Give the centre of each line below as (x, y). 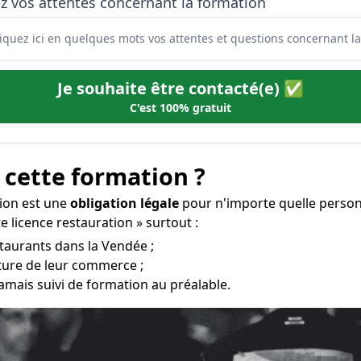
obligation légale (124, 203)
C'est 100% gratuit (180, 108)
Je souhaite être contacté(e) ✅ (180, 88)
